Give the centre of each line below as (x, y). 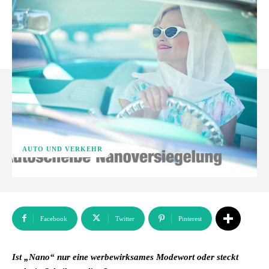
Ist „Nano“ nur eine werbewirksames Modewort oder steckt (125, 257)
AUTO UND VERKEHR (62, 149)
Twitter (125, 219)
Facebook (54, 219)
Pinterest (190, 219)
